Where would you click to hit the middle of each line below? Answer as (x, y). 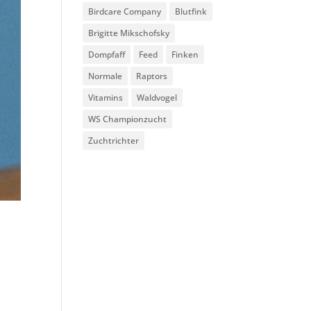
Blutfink (191, 12)
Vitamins (106, 98)
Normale (106, 76)
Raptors (152, 76)
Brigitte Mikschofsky (129, 33)
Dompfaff (107, 55)
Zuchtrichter (114, 141)
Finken (185, 55)
